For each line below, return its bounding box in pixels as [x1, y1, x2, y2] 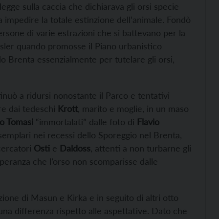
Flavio [137, 116, 159, 127]
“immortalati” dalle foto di [33, 116, 137, 127]
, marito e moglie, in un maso [78, 103, 189, 114]
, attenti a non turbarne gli [90, 143, 191, 153]
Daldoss [60, 143, 90, 153]
